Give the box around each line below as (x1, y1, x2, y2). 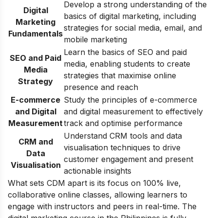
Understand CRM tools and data (64, 130, 182, 141)
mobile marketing (64, 34, 127, 44)
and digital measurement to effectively (64, 106, 203, 116)
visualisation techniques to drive (64, 142, 181, 152)
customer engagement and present (64, 154, 193, 164)
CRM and (18, 136, 53, 146)
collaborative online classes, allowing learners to (8, 189, 187, 200)
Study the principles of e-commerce (64, 94, 197, 105)
